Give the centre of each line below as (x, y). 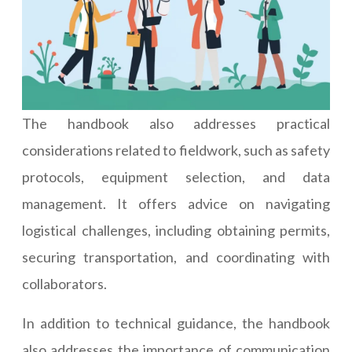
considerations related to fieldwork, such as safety (176, 150)
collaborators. (64, 284)
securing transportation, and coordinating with (176, 257)
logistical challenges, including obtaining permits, (176, 231)
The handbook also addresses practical (176, 124)
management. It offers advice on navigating (176, 204)
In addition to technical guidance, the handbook (176, 323)
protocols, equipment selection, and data (176, 177)
